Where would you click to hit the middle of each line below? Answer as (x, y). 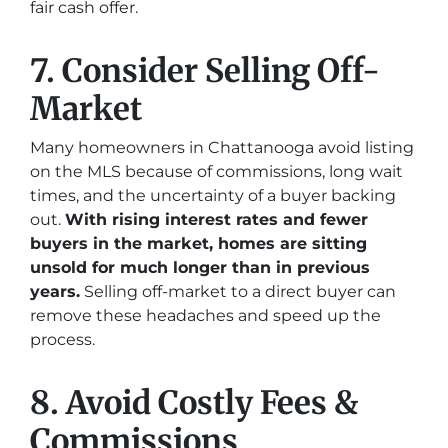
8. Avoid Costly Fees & (194, 403)
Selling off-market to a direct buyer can (238, 291)
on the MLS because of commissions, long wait (216, 171)
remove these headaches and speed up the (205, 315)
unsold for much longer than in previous (200, 267)
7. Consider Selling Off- (205, 71)
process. (62, 339)
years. (55, 291)
